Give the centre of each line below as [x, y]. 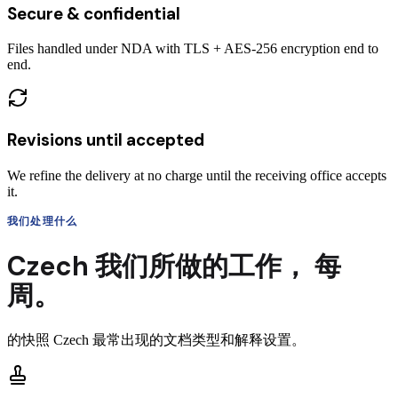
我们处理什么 [43, 221]
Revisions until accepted [106, 139]
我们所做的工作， [202, 266]
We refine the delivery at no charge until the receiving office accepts [197, 175]
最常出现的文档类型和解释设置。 [197, 340]
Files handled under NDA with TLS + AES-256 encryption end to [193, 49]
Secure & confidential [94, 13]
